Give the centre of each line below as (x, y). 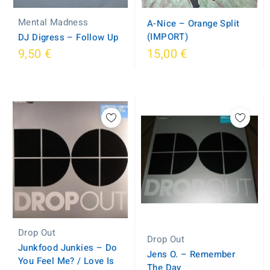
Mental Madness (53, 22)
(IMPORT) (168, 37)
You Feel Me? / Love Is (66, 261)
